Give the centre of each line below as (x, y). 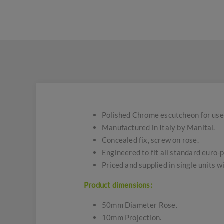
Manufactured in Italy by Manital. (159, 127)
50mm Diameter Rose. (140, 205)
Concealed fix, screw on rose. (150, 140)
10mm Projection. (132, 217)
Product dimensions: (118, 185)
